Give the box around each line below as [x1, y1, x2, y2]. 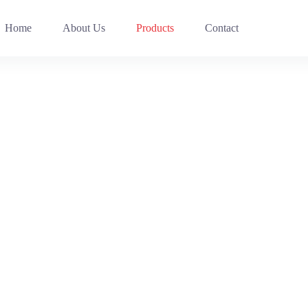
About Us [62, 22, 105, 34]
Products [135, 22, 174, 34]
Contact [204, 22, 239, 34]
